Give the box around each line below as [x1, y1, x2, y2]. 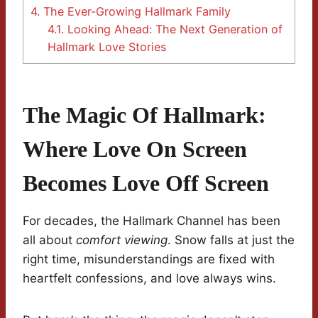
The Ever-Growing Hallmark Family [40, 4, 231, 19]
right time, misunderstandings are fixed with [23, 252, 275, 267]
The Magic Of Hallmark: [23, 102, 266, 128]
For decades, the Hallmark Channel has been [23, 214, 280, 229]
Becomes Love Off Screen [23, 170, 269, 197]
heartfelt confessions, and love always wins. [23, 271, 276, 286]
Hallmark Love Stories [48, 40, 167, 55]
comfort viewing [76, 233, 168, 248]
